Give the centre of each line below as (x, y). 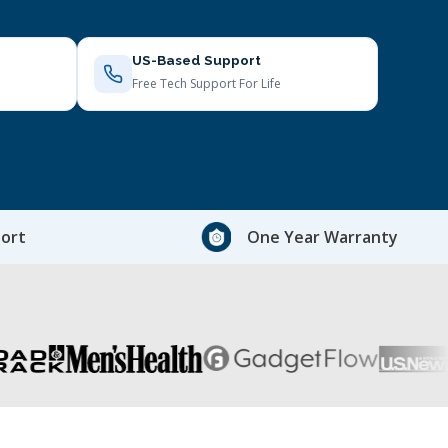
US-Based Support (196, 60)
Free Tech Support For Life (206, 83)
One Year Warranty (322, 236)
